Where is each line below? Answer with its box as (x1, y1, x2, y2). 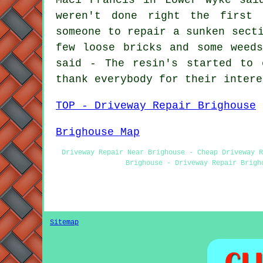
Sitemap (50, 218, 79, 227)
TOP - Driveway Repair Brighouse (56, 99, 256, 112)
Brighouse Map (56, 126, 140, 138)
